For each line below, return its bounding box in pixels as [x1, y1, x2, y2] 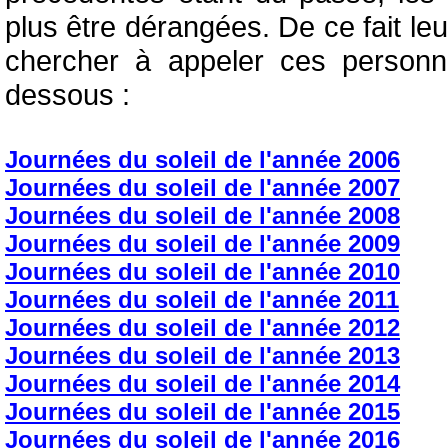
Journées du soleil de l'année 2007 [5, 174, 400, 201]
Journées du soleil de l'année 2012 [5, 314, 400, 341]
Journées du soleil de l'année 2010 [5, 258, 400, 285]
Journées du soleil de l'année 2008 [5, 202, 400, 229]
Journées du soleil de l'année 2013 [5, 342, 400, 369]
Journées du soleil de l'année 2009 [5, 230, 400, 257]
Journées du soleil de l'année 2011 [5, 286, 399, 313]
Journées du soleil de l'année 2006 [5, 146, 400, 173]
